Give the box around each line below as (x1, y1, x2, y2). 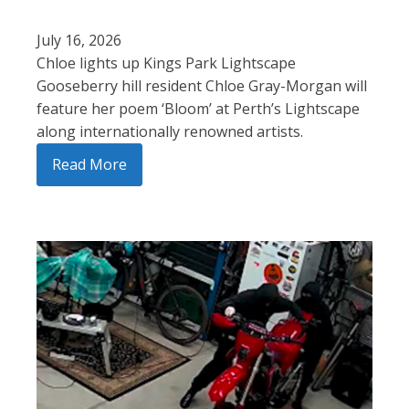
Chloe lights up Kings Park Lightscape (37, 52, 296, 73)
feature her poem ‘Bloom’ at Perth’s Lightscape (37, 98, 360, 119)
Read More (52, 153, 127, 174)
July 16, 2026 (37, 29, 121, 50)
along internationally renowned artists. (37, 121, 303, 142)
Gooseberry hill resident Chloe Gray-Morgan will (37, 75, 367, 96)
